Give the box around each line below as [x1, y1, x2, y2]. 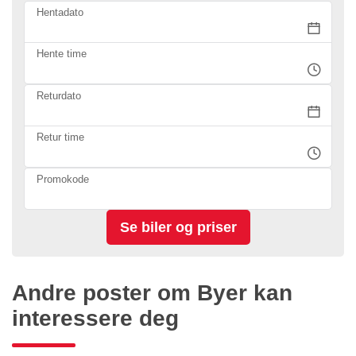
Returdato [37, 89, 81, 102]
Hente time [37, 47, 87, 60]
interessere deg [12, 305, 179, 331]
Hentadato [37, 6, 83, 18]
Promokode [37, 172, 89, 185]
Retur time [37, 130, 84, 143]
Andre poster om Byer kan [12, 280, 292, 305]
